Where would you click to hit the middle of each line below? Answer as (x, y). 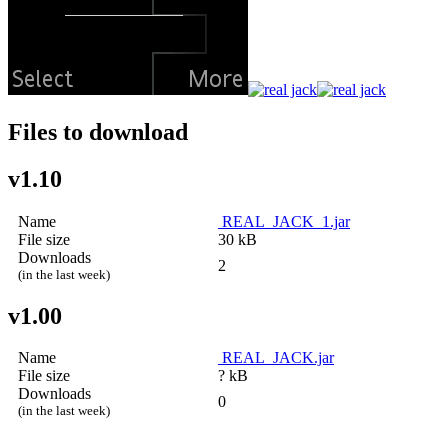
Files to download (98, 131)
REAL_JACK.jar (276, 358)
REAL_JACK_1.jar (284, 221)
